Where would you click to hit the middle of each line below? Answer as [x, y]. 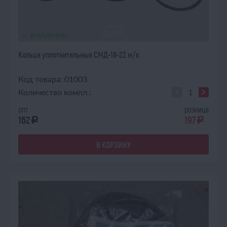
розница [197, 109]
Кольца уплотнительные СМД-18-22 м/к [79, 54]
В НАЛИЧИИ [49, 35]
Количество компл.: [55, 92]
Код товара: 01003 [53, 79]
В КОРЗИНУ [113, 144]
